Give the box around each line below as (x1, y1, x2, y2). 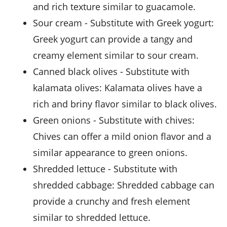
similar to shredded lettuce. (33, 211, 150, 224)
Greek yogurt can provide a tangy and (33, 33, 193, 46)
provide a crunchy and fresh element (33, 195, 190, 208)
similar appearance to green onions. (33, 146, 187, 159)
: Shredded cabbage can (112, 179, 214, 192)
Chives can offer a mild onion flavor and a (33, 130, 211, 143)
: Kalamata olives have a (99, 82, 202, 94)
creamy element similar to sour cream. (33, 49, 199, 62)
